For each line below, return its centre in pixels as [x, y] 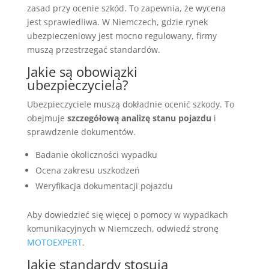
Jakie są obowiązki [82, 72]
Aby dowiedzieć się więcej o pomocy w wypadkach [127, 215]
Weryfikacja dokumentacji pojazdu [104, 186]
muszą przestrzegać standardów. [93, 50]
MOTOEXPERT [54, 243]
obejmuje [47, 118]
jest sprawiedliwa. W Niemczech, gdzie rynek [117, 22]
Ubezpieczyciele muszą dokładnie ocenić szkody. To [130, 104]
